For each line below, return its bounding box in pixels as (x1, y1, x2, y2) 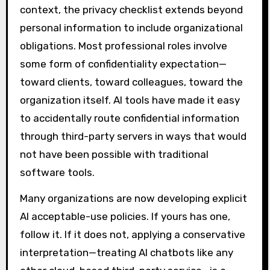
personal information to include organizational (19, 22, 243, 34)
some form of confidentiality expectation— (19, 58, 227, 71)
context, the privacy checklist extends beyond (19, 4, 243, 16)
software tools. (19, 166, 95, 179)
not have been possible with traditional (19, 148, 209, 161)
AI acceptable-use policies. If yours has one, (19, 210, 230, 222)
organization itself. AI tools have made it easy (19, 94, 240, 107)
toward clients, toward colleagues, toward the (19, 76, 243, 89)
